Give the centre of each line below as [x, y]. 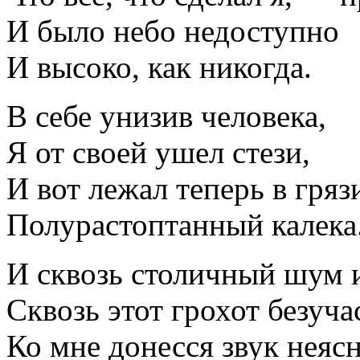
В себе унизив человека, [166, 116]
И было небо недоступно [173, 31]
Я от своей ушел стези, [158, 152]
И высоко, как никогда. [159, 67]
